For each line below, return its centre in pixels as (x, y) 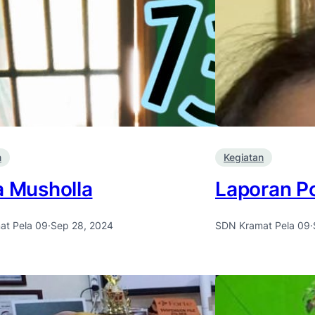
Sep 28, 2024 (82, 225)
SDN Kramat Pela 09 (263, 225)
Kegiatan (244, 157)
